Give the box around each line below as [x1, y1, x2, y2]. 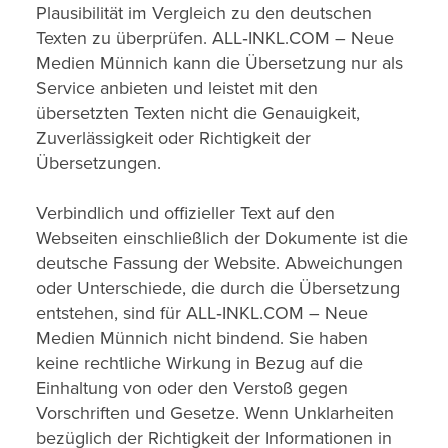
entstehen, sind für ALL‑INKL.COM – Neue [36, 302, 368, 324]
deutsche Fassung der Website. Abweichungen [36, 252, 403, 274]
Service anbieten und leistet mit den [36, 77, 318, 99]
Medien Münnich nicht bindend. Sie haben [36, 327, 368, 349]
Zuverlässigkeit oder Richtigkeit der [36, 127, 311, 149]
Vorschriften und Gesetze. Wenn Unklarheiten [36, 402, 394, 424]
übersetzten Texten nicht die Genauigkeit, [36, 102, 360, 124]
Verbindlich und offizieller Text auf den [36, 202, 335, 224]
